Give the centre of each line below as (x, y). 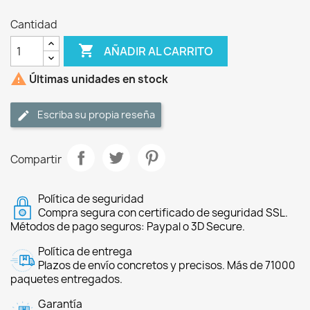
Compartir (36, 159)
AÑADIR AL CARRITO (159, 51)
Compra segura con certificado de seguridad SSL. (163, 213)
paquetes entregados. (66, 279)
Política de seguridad (91, 199)
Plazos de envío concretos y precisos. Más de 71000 (167, 265)
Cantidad (34, 25)
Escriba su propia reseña (96, 115)
